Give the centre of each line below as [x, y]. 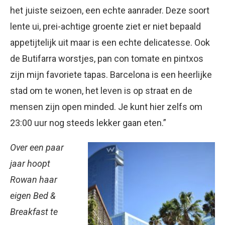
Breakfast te [34, 212]
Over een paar [37, 148]
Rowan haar [34, 180]
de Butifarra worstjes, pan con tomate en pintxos [107, 59]
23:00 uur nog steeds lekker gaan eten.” [88, 123]
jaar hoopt [30, 164]
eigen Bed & [33, 196]
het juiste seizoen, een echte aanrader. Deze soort [110, 11]
